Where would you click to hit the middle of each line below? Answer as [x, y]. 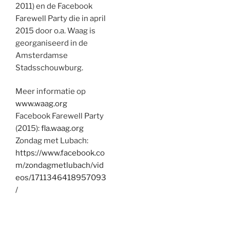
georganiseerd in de [52, 43]
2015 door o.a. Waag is [55, 31]
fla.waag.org [62, 128]
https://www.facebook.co [60, 153]
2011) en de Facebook [54, 6]
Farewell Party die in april [61, 18]
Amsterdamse [42, 55]
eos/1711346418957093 [61, 178]
